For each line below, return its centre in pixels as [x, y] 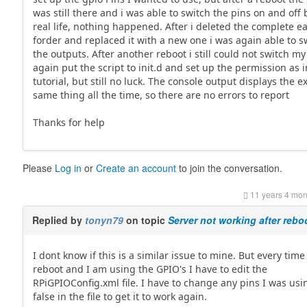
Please [39, 168]
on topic [146, 220]
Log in [69, 168]
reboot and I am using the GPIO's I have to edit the [150, 269]
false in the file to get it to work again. [120, 296]
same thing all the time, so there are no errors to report [161, 95]
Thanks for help [69, 122]
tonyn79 [105, 220]
